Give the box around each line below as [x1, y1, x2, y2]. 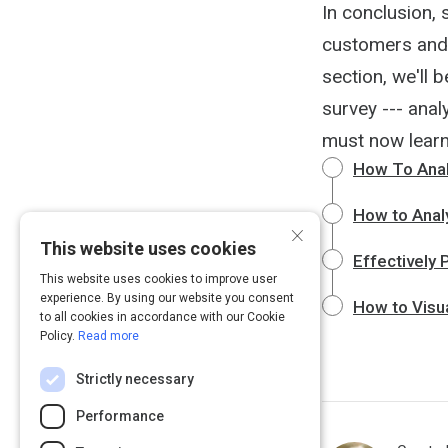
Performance [76, 408, 164, 424]
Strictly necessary [76, 371, 194, 387]
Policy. [40, 329, 78, 343]
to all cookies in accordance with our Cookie [40, 310, 285, 324]
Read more [78, 329, 139, 343]
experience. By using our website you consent [40, 291, 294, 305]
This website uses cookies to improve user [40, 272, 277, 286]
